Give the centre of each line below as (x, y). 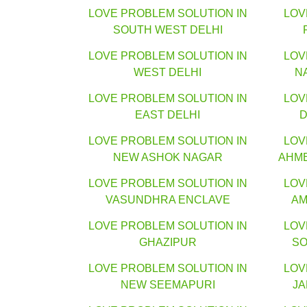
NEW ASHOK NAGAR (168, 158)
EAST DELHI (168, 115)
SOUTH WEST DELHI (168, 30)
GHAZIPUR (168, 243)
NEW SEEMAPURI (168, 285)
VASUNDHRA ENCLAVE (168, 200)
